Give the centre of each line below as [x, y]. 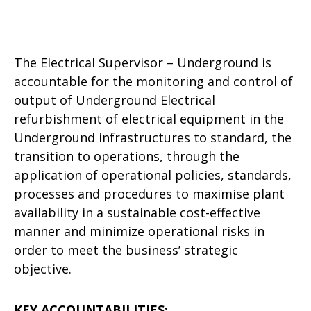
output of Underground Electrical [115, 100]
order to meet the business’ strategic [126, 250]
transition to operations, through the [127, 156]
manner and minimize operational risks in [139, 231]
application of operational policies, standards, [153, 175]
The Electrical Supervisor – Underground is [143, 62]
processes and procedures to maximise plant [149, 194]
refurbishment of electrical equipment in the [149, 119]
